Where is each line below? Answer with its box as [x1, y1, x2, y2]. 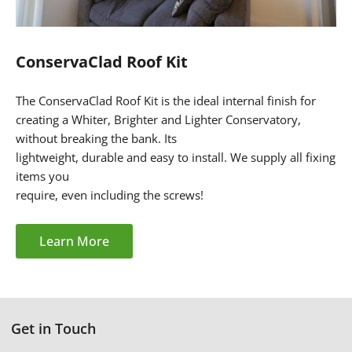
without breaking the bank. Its [16, 130, 177, 147]
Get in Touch [11, 319, 97, 338]
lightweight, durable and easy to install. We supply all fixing [16, 149, 335, 166]
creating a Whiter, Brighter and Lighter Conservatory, [16, 112, 301, 128]
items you [16, 168, 69, 185]
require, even [16, 187, 90, 203]
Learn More [39, 233, 109, 251]
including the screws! [90, 187, 203, 203]
